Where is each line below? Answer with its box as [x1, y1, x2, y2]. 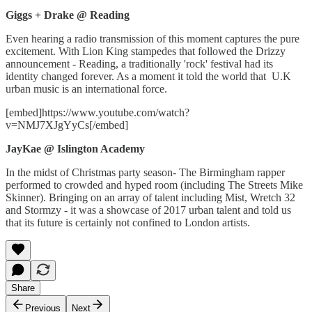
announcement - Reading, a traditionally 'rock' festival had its [6, 58, 273, 70]
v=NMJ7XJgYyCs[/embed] [6, 119, 128, 132]
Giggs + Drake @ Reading [6, 9, 132, 22]
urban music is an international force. [6, 83, 170, 95]
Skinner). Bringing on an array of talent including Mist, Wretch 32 [6, 192, 295, 204]
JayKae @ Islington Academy [6, 143, 145, 155]
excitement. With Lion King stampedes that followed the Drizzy [6, 45, 286, 58]
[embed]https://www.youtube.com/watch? [6, 107, 189, 119]
